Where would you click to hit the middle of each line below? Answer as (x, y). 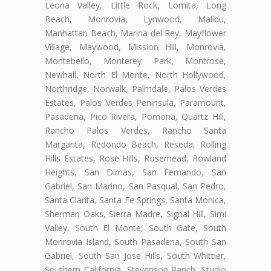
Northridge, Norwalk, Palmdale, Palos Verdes (135, 88)
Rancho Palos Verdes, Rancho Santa (135, 130)
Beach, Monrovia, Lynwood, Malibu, (135, 19)
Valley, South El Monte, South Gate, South (135, 227)
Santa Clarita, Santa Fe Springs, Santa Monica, (135, 200)
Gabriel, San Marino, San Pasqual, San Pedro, (135, 186)
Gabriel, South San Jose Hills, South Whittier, (135, 255)
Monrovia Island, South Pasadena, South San (135, 241)
